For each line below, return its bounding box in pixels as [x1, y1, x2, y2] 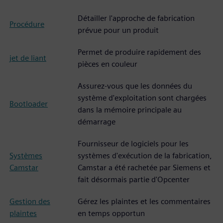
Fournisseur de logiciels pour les [78, 139, 189, 148]
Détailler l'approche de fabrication [78, 13, 195, 23]
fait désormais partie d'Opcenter [78, 175, 190, 184]
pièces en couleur [78, 59, 137, 69]
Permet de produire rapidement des [78, 47, 201, 57]
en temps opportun [78, 209, 145, 218]
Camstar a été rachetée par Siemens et [78, 163, 211, 172]
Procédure [9, 19, 44, 29]
